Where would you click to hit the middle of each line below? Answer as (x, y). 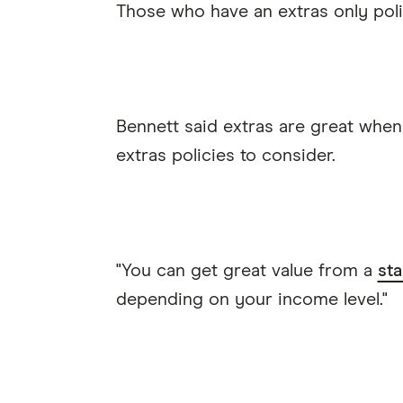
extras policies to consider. (225, 156)
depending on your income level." (251, 300)
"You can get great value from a (246, 271)
